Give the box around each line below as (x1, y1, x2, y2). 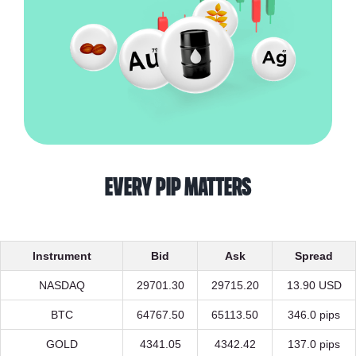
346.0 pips (288, 308, 340, 322)
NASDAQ (38, 279, 85, 292)
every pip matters (105, 176, 251, 199)
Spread (295, 250, 333, 263)
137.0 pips (288, 338, 340, 351)
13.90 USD (286, 279, 342, 292)
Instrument (32, 250, 91, 263)
